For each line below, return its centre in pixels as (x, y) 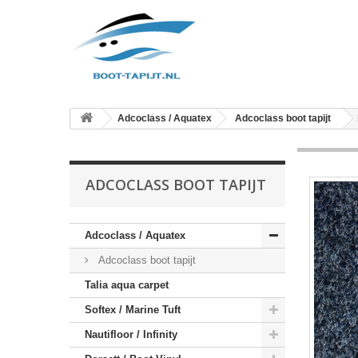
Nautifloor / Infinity (131, 334)
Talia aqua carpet (127, 285)
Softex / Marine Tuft (133, 310)
